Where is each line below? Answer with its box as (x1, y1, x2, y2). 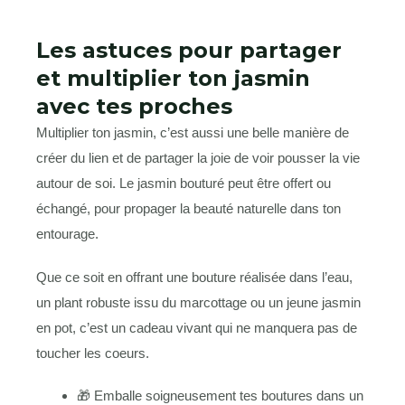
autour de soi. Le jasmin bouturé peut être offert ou (36, 175, 331, 192)
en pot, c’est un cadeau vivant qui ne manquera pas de (36, 319, 357, 335)
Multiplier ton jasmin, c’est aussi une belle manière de (36, 125, 349, 141)
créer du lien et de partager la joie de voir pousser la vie (36, 150, 360, 166)
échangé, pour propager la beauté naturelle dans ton (36, 201, 341, 217)
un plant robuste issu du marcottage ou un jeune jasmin (36, 294, 361, 310)
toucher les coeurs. (36, 344, 149, 361)
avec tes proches (36, 93, 232, 120)
